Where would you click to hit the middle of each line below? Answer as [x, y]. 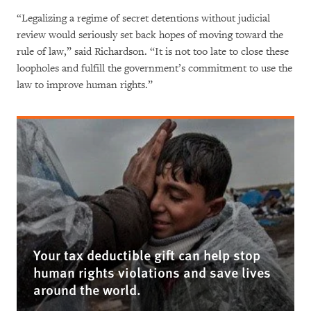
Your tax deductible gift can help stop [147, 255]
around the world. [87, 289]
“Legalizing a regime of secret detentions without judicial [143, 18]
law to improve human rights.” [85, 85]
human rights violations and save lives [152, 272]
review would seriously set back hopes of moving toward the [150, 35]
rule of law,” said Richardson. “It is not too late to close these [153, 52]
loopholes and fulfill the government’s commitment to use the [154, 68]
